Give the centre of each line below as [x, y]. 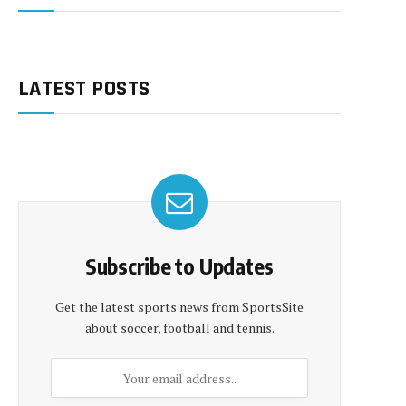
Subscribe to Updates [179, 266]
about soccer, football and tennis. [179, 328]
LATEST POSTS [84, 89]
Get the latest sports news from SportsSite [179, 307]
